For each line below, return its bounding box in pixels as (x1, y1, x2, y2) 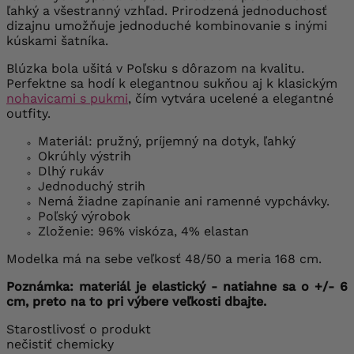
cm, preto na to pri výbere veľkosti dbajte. (6, 293, 266, 309)
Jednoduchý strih (38, 178, 145, 194)
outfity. (6, 105, 51, 121)
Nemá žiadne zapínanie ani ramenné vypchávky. (38, 193, 330, 209)
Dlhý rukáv (38, 163, 104, 179)
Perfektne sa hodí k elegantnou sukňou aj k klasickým (6, 75, 337, 91)
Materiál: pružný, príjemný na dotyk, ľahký (38, 133, 296, 149)
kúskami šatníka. (6, 32, 108, 48)
